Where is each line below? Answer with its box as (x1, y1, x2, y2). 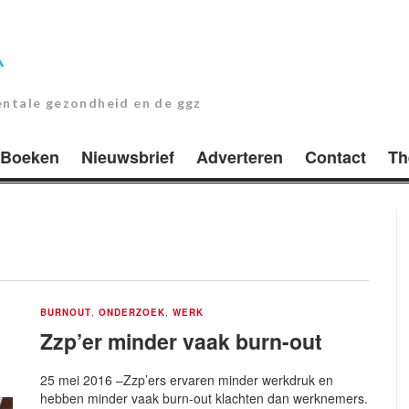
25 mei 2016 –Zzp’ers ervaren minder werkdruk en (40, 370, 333, 389)
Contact (305, 144, 366, 169)
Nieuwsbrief (81, 144, 174, 169)
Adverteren (196, 144, 283, 169)
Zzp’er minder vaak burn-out (40, 325, 322, 356)
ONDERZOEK (98, 305, 165, 319)
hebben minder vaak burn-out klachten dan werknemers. (40, 388, 368, 407)
